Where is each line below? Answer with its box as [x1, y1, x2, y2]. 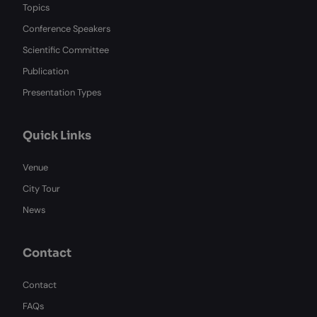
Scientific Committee [23, 44, 109, 56]
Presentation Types [23, 86, 101, 98]
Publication [23, 65, 69, 77]
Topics [23, 1, 50, 13]
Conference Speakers [23, 23, 110, 35]
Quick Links [23, 128, 91, 143]
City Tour [23, 183, 60, 195]
